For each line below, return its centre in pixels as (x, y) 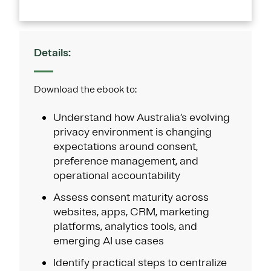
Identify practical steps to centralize (140, 262)
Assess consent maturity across (131, 197)
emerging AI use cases (109, 240)
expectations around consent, (126, 146)
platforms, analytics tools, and (125, 226)
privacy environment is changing (132, 132)
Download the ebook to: (85, 89)
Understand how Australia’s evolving (142, 117)
